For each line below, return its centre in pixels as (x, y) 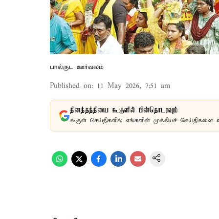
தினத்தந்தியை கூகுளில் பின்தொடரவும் (124, 110)
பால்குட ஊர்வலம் (77, 67)
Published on (71, 86)
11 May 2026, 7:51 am (133, 86)
